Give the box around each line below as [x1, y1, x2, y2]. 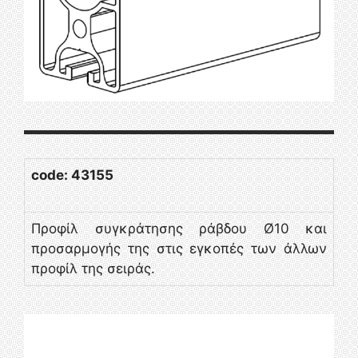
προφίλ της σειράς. [31, 260, 155, 276]
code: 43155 [31, 166, 113, 183]
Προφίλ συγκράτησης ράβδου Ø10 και [31, 220, 327, 237]
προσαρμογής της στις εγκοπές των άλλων [31, 240, 327, 257]
